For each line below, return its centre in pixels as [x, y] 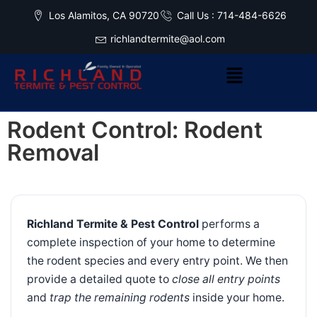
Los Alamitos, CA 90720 [104, 15]
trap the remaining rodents [120, 297]
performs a [229, 224]
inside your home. [237, 297]
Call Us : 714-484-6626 [231, 15]
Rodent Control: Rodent [135, 129]
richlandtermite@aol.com [167, 39]
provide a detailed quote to [99, 279]
